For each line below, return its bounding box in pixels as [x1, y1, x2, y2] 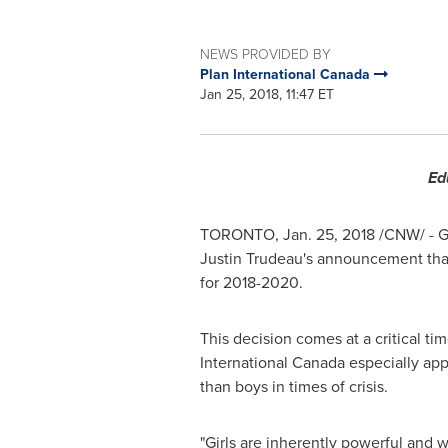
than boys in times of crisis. [199, 375, 388, 397]
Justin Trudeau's [199, 247, 313, 269]
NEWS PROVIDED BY [199, 44, 331, 63]
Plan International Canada [199, 64, 374, 84]
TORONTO [199, 223, 275, 245]
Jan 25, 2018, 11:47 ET [199, 84, 334, 104]
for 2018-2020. [199, 271, 303, 293]
